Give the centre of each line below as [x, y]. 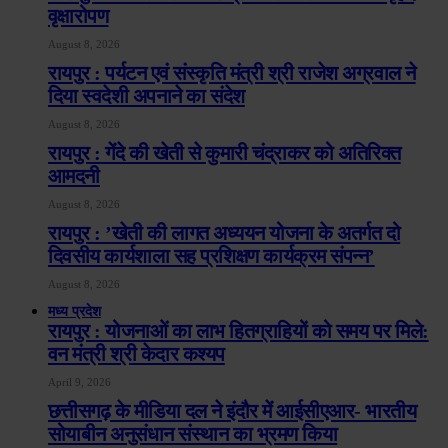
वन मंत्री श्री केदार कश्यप [136, 354]
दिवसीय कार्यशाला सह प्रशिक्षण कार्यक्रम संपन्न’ [211, 256]
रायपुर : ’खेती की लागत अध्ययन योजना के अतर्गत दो [224, 233]
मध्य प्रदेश [74, 311]
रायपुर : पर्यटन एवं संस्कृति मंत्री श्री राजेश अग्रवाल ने [232, 73]
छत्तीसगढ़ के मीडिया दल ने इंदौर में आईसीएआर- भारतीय [232, 411]
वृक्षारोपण [78, 16]
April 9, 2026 [79, 382]
